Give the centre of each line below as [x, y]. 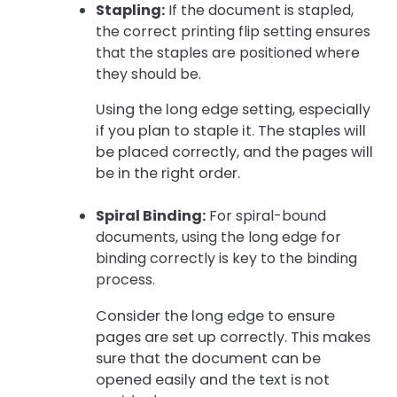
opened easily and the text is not [213, 379]
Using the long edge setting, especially [233, 110]
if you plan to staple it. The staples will [231, 131]
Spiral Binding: [151, 216]
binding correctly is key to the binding [226, 259]
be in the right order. [168, 174]
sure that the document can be [208, 358]
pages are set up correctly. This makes [233, 337]
